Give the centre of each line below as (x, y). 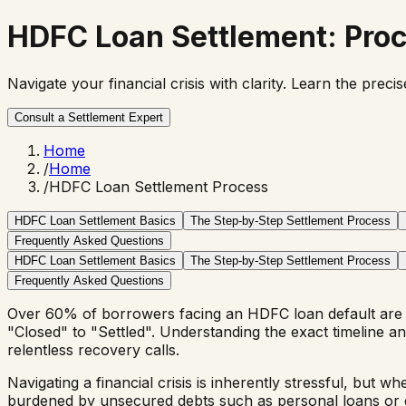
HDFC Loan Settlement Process (159, 186)
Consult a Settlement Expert (89, 117)
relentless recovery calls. (93, 349)
